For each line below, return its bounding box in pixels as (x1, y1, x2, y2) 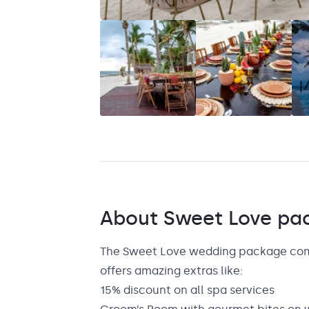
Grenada (36, 48, 84, 61)
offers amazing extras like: (99, 263, 243, 277)
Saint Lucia (36, 14, 97, 28)
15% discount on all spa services (99, 283, 275, 297)
